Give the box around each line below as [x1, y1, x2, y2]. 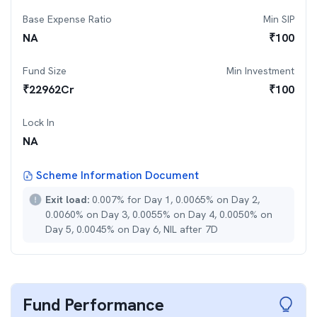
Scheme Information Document [36, 168, 199, 183]
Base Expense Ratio [23, 13, 112, 25]
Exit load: [45, 193, 92, 206]
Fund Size [23, 64, 67, 77]
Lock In [23, 116, 54, 129]
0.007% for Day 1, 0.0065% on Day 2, [92, 193, 260, 206]
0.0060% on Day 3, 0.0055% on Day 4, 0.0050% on [45, 208, 272, 221]
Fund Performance [23, 294, 164, 316]
